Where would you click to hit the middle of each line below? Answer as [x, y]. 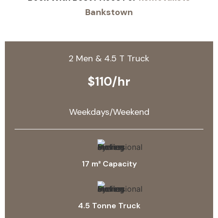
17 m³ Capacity [109, 163]
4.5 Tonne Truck [109, 205]
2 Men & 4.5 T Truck [109, 59]
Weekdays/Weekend [109, 112]
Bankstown [109, 12]
